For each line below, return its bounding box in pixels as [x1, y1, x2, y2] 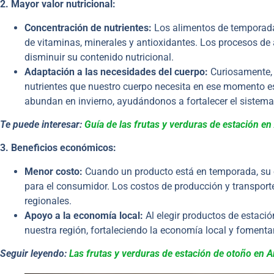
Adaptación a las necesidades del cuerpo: [24, 65, 208, 78]
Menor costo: [24, 165, 83, 177]
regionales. [24, 194, 72, 207]
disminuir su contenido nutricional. [24, 51, 174, 63]
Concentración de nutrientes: [24, 21, 152, 34]
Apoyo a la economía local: [24, 209, 143, 221]
